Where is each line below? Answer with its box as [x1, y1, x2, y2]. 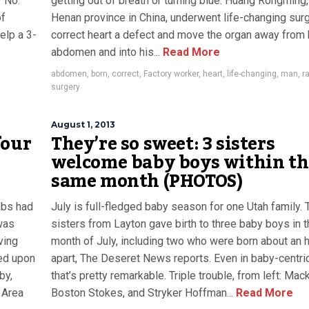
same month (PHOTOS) [51, 164, 243, 199]
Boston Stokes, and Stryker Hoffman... [51, 286, 233, 299]
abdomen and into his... [51, 46, 160, 59]
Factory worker [143, 69, 199, 79]
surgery [51, 82, 80, 92]
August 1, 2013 [51, 119, 115, 130]
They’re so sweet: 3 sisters [51, 127, 275, 161]
